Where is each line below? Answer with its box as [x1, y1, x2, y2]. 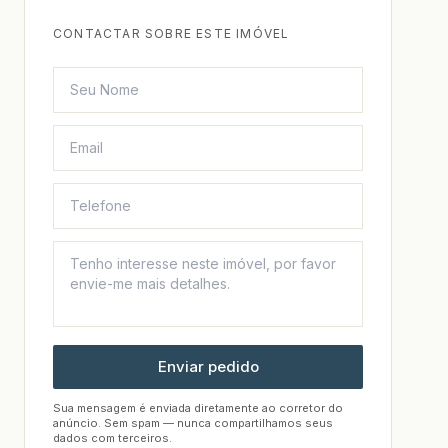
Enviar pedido [157, 357, 259, 377]
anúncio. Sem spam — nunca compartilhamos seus [53, 416, 333, 431]
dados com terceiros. [53, 431, 172, 446]
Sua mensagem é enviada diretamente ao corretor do [53, 401, 343, 416]
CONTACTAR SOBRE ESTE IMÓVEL [53, 26, 290, 42]
